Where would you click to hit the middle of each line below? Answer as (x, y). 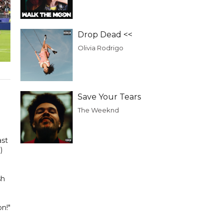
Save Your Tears (109, 97)
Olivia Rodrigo (101, 48)
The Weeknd (98, 110)
